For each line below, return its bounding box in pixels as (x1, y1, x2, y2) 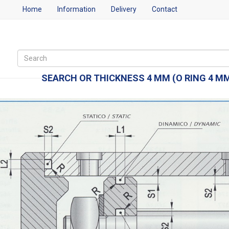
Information (57, 5, 96, 13)
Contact (152, 5, 177, 13)
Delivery (111, 5, 136, 13)
